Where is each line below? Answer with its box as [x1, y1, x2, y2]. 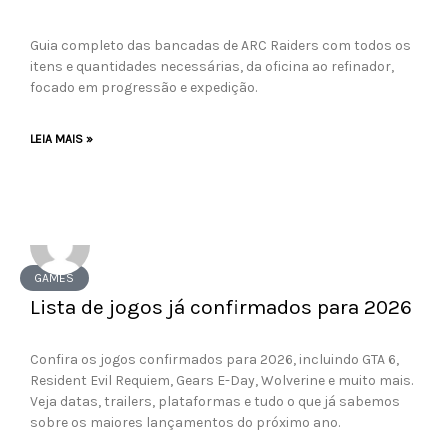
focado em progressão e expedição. [30, 79, 257, 96]
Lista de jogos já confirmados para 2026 [30, 295, 412, 319]
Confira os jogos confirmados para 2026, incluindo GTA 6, [30, 351, 399, 368]
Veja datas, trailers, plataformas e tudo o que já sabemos [30, 393, 400, 410]
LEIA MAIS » [30, 132, 93, 146]
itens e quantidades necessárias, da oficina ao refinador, [30, 58, 394, 75]
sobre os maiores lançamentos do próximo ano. [30, 414, 340, 431]
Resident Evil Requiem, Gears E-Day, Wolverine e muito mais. [30, 372, 413, 389]
